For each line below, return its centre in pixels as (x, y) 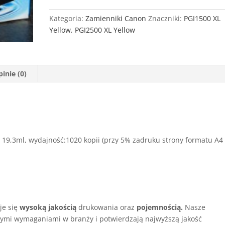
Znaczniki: (166, 18)
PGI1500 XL (202, 18)
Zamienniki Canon (116, 18)
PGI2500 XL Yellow (105, 30)
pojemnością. (161, 207)
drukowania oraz (107, 207)
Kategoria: (68, 18)
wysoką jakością (48, 207)
